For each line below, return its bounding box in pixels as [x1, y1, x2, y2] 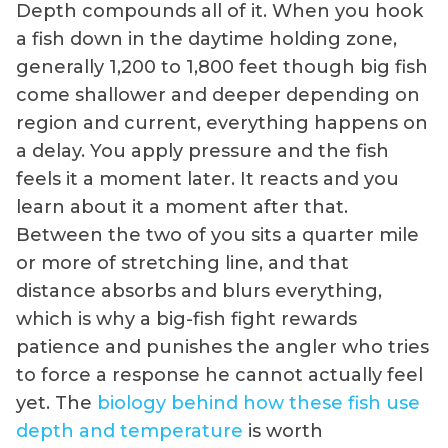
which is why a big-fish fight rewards [16, 308, 357, 331]
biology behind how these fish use [97, 392, 420, 415]
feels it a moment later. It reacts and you [16, 168, 399, 191]
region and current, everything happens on [16, 112, 428, 135]
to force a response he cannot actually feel [16, 364, 423, 387]
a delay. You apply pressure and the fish [16, 140, 389, 163]
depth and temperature [16, 420, 243, 443]
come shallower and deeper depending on [16, 84, 420, 107]
